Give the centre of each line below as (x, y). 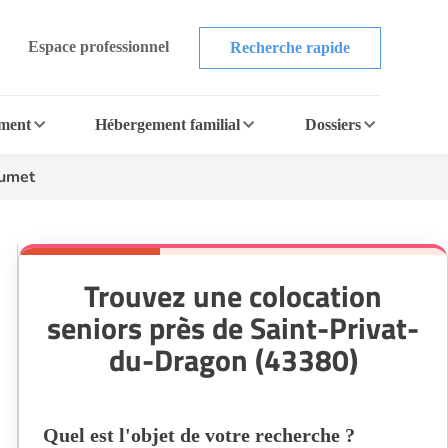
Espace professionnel (98, 46)
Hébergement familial (168, 124)
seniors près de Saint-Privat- (233, 328)
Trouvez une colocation (233, 296)
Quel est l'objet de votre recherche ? (199, 435)
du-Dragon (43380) (233, 360)
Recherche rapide (289, 47)
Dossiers (332, 124)
